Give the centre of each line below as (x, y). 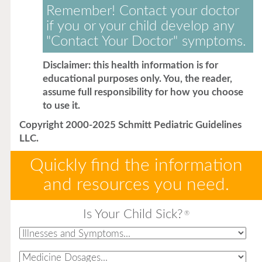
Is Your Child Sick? (133, 214)
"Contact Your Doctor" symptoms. (146, 42)
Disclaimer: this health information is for (130, 65)
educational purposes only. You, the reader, (137, 79)
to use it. (61, 106)
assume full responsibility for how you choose (143, 92)
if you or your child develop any (140, 26)
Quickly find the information (136, 166)
